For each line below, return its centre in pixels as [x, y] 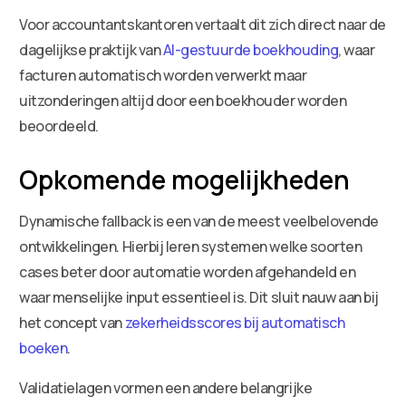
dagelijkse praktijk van [91, 49]
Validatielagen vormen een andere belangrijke [166, 387]
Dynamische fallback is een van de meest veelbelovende [199, 221]
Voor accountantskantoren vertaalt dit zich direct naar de [203, 24]
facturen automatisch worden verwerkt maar [163, 75]
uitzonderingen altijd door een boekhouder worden [183, 100]
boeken [43, 348]
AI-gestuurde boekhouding [251, 49]
